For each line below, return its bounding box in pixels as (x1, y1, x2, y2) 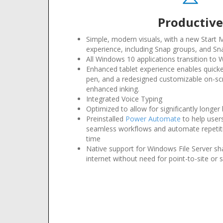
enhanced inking (86, 84, 138, 94)
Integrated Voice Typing (86, 94, 162, 104)
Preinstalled (86, 114, 125, 123)
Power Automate (125, 114, 181, 123)
